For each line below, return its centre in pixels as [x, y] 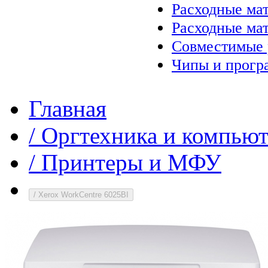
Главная [68, 109]
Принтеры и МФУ [131, 162]
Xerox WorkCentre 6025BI [83, 195]
